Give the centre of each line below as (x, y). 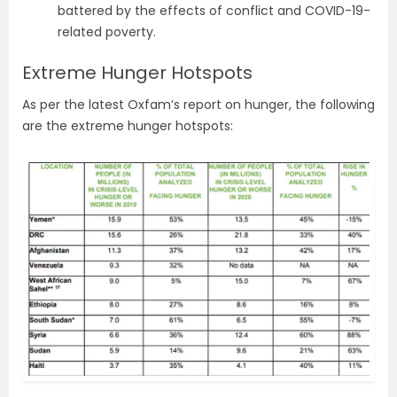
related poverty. (109, 32)
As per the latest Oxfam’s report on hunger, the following (198, 105)
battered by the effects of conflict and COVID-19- (214, 11)
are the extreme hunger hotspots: (128, 126)
